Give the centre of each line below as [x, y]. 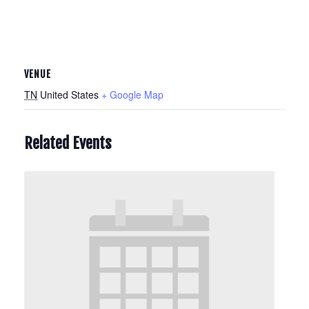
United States [69, 94]
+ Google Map [132, 94]
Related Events [68, 143]
